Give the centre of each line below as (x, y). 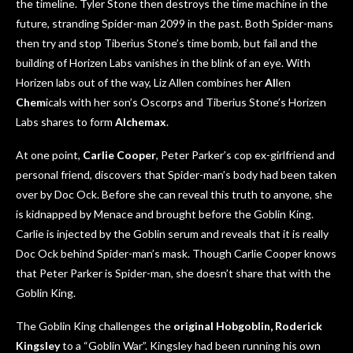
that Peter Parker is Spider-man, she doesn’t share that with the (173, 273)
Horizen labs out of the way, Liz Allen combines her (140, 83)
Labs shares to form (65, 122)
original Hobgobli (219, 326)
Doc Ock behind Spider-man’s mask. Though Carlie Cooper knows (176, 254)
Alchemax (141, 122)
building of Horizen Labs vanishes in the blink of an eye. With (163, 63)
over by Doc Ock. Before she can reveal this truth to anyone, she (174, 195)
